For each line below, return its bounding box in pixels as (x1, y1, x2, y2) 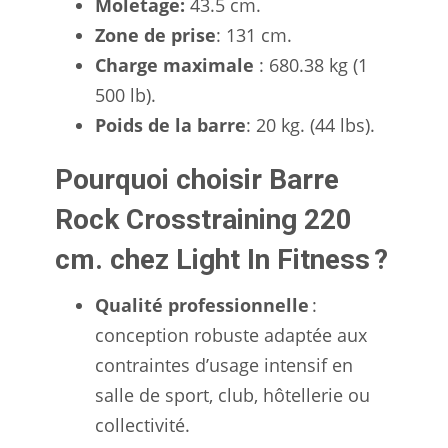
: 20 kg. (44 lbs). (246, 112, 375, 137)
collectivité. (95, 412, 190, 437)
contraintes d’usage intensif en (95, 352, 353, 377)
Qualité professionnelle (95, 292, 309, 317)
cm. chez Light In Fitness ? (55, 242, 388, 276)
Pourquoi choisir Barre (55, 162, 339, 196)
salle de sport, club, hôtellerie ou (95, 382, 370, 407)
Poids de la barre (95, 112, 246, 137)
